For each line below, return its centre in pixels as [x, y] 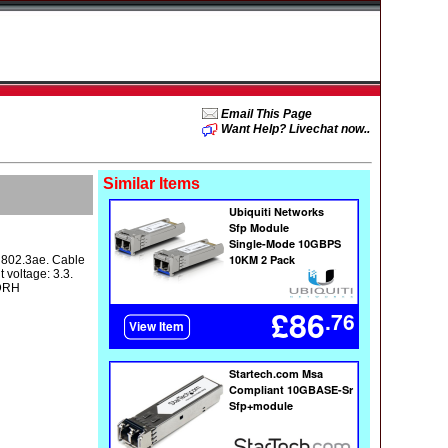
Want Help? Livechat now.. [295, 129]
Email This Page [264, 114]
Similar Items [151, 183]
